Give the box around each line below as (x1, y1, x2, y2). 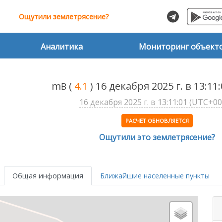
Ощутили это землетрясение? (99, 132, 215, 143)
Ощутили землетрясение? (19, 12, 109, 21)
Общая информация (12, 170, 83, 180)
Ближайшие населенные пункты (100, 170, 210, 180)
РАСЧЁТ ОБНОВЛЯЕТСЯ (125, 117, 189, 125)
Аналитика (41, 41, 83, 52)
